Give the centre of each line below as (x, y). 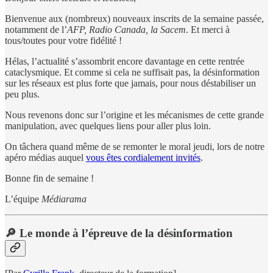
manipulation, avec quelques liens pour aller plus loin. (108, 126)
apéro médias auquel (45, 157)
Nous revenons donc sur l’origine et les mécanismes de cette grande (134, 115)
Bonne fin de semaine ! (49, 178)
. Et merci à (208, 29)
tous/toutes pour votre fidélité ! (63, 40)
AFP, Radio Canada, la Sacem (126, 29)
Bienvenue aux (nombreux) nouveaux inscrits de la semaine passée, (134, 18)
